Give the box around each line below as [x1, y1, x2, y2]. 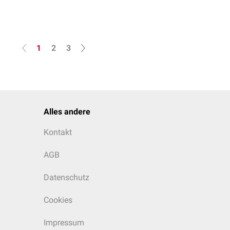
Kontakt [44, 127, 72, 137]
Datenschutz [44, 172, 89, 182]
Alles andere [44, 107, 90, 117]
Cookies [44, 195, 72, 205]
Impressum [44, 218, 84, 227]
